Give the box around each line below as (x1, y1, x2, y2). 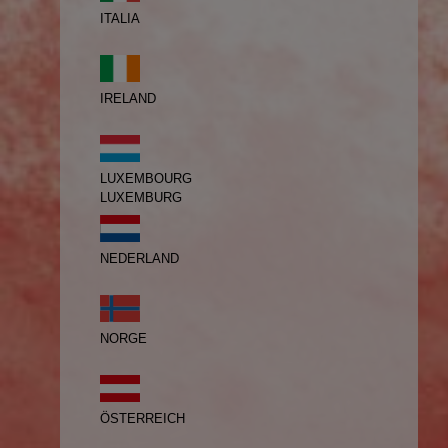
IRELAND (100, 91, 156, 107)
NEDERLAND (100, 251, 179, 267)
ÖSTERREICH (100, 411, 185, 427)
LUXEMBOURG (100, 171, 192, 187)
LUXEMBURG (100, 190, 182, 206)
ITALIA (100, 11, 140, 27)
